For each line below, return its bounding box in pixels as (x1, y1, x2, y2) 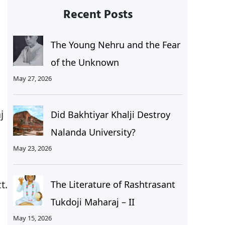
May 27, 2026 (13, 74, 52, 83)
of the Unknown (50, 56, 119, 69)
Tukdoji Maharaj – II (50, 196, 135, 208)
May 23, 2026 (13, 144, 52, 153)
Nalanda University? (50, 126, 136, 139)
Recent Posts (63, 6, 133, 25)
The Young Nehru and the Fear (50, 39, 180, 51)
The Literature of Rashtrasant (50, 178, 175, 191)
